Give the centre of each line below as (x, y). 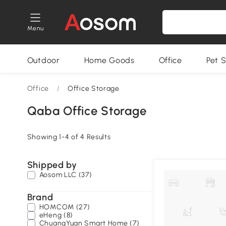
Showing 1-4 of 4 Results (69, 137)
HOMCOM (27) (65, 207)
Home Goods (109, 60)
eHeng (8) (56, 215)
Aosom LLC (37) (66, 175)
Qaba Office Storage (87, 111)
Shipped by (52, 165)
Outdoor (43, 60)
